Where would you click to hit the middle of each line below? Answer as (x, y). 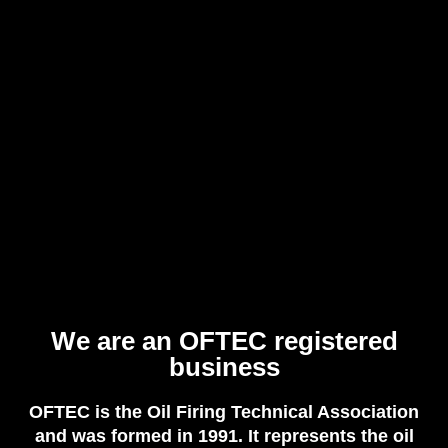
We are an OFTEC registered (224, 340)
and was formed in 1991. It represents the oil (224, 435)
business (224, 366)
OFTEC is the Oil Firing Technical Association (224, 411)
